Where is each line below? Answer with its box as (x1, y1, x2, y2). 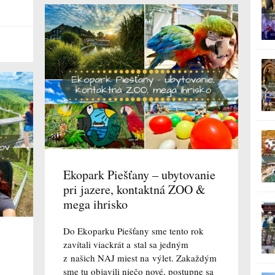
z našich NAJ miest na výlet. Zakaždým (63, 252, 217, 265)
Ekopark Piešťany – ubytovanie (63, 166, 215, 184)
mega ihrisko (63, 196, 128, 213)
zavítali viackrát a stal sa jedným (63, 238, 188, 251)
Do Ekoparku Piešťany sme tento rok (63, 225, 204, 238)
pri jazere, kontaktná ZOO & (63, 181, 206, 198)
